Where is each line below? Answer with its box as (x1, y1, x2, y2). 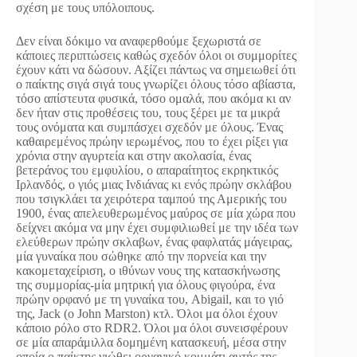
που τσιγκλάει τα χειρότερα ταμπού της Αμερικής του (16, 192, 287, 206)
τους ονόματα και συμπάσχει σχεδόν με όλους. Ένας (16, 120, 283, 135)
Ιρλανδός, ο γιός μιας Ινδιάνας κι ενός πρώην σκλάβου (16, 178, 292, 192)
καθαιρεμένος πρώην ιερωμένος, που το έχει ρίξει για (16, 135, 288, 149)
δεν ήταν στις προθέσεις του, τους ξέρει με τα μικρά (16, 106, 280, 120)
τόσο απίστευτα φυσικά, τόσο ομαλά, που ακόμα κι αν (16, 92, 291, 106)
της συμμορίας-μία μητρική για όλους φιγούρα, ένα (16, 278, 275, 292)
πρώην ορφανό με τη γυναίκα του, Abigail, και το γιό (16, 292, 284, 307)
